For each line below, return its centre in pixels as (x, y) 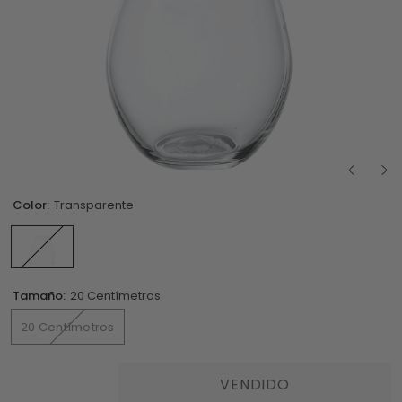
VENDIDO (255, 385)
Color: (32, 205)
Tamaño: (40, 296)
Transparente (94, 205)
